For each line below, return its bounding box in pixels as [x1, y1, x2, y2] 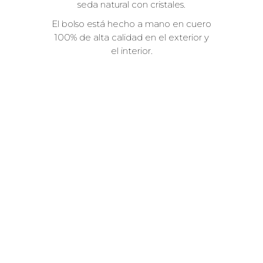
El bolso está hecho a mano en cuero [52, 18, 211, 30]
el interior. [110, 45, 153, 57]
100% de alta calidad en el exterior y [54, 32, 209, 43]
